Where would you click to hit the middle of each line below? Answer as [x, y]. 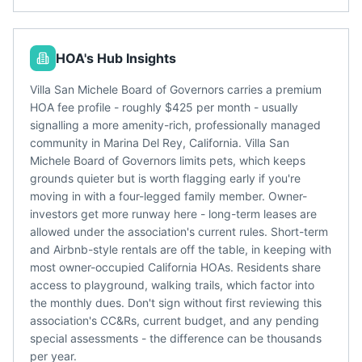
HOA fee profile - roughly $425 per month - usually [164, 107]
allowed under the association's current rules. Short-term [179, 232]
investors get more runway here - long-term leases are [173, 214]
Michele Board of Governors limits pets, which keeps [168, 160]
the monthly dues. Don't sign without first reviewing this [176, 303]
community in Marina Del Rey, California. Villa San [160, 143]
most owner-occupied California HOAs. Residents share [175, 267]
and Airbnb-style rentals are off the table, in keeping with [181, 249]
